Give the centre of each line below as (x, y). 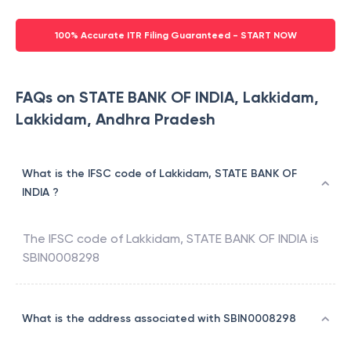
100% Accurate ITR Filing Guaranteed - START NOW (175, 36)
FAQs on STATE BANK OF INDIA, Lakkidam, (167, 98)
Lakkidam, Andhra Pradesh (116, 119)
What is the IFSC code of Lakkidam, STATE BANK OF (159, 174)
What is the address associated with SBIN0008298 (159, 319)
